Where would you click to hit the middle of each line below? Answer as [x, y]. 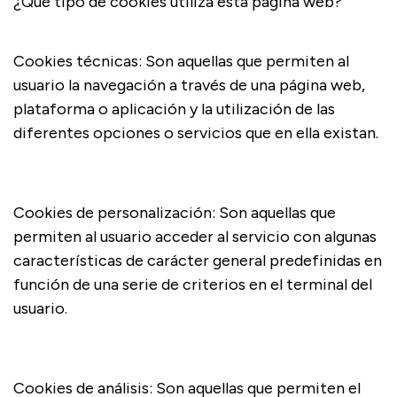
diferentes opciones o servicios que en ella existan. [196, 133]
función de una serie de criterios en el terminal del [193, 284]
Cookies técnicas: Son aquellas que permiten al [181, 61]
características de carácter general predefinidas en [198, 261]
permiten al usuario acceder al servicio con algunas [195, 237]
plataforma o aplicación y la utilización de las [174, 109]
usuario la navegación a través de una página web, [189, 85]
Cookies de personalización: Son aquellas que [175, 213]
